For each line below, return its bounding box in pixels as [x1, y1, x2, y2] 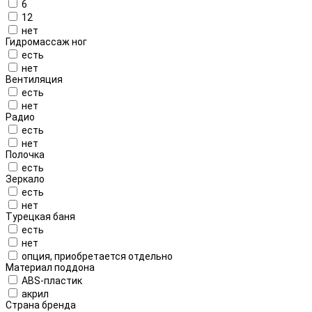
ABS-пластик [22, 274, 82, 286]
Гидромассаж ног [6, 36, 87, 47]
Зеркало [6, 173, 45, 185]
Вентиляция [6, 73, 63, 85]
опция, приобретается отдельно [22, 250, 173, 262]
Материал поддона [6, 261, 95, 273]
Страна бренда [6, 299, 76, 311]
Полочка [6, 148, 45, 160]
